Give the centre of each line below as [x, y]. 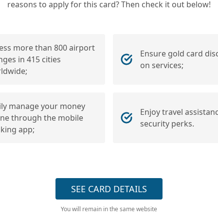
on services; [162, 65]
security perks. [167, 124]
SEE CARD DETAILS [109, 189]
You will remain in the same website [109, 209]
